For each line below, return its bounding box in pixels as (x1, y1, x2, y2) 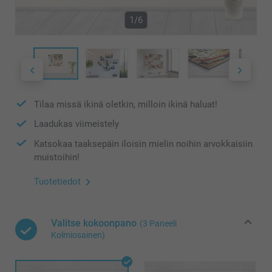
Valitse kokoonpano (51, 217, 137, 229)
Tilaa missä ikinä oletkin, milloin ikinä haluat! (34, 98, 217, 110)
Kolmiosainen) (51, 230, 105, 240)
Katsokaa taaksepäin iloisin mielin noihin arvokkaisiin (34, 138, 253, 149)
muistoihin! (34, 152, 80, 163)
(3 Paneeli (140, 219, 177, 229)
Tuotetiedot (34, 176, 81, 188)
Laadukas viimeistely (34, 118, 119, 130)
